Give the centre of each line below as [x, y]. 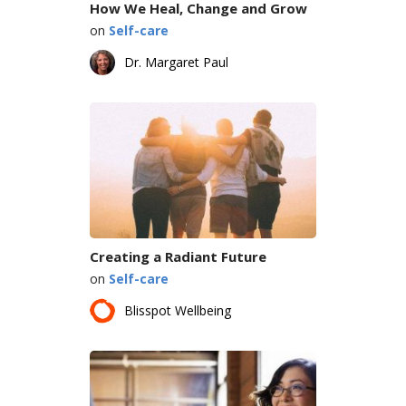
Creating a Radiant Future [178, 256]
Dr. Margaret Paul [176, 62]
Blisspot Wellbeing [178, 310]
